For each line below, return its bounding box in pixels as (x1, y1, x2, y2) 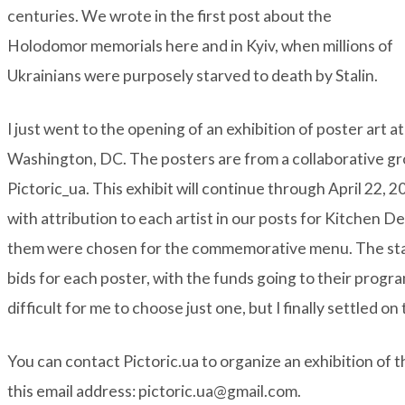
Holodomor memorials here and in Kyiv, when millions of (7, 36, 393, 56)
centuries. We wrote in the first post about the (7, 6, 332, 26)
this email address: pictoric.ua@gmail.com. (7, 381, 301, 400)
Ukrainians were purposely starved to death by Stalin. (7, 66, 378, 86)
